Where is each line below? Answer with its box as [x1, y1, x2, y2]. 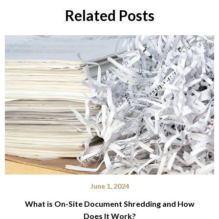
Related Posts [65, 6, 154, 24]
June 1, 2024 [90, 182, 129, 191]
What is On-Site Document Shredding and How [24, 199, 195, 209]
